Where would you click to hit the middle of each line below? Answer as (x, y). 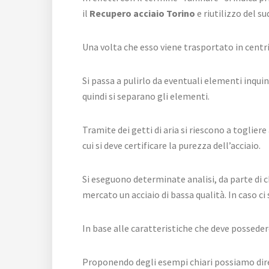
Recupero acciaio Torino (142, 14)
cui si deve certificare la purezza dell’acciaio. (171, 146)
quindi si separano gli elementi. (146, 96)
